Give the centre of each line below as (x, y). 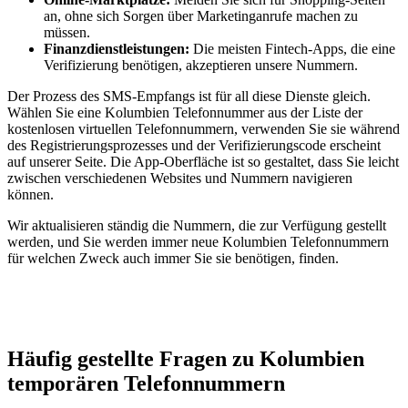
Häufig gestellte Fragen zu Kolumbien (186, 358)
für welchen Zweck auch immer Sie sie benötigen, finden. (173, 258)
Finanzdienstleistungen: (117, 48)
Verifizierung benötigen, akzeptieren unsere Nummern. (201, 65)
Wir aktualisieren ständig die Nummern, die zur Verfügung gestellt (197, 225)
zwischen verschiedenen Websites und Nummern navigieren (180, 178)
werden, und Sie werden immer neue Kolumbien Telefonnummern (198, 241)
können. (31, 194)
